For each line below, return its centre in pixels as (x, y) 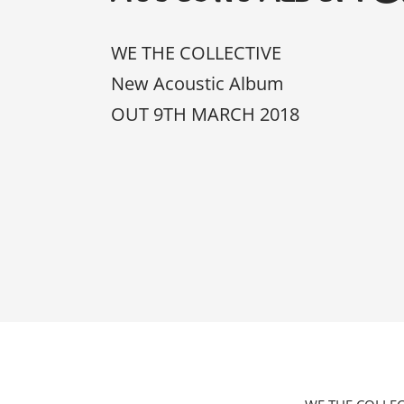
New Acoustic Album (197, 83)
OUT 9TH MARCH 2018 (205, 114)
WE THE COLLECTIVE (196, 52)
